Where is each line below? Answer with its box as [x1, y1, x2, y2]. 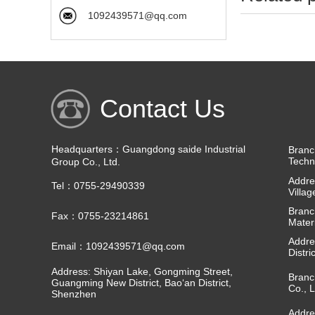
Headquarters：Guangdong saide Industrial [51, 143, 245, 155]
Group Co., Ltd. [51, 156, 120, 167]
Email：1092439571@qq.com [51, 240, 185, 252]
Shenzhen [51, 288, 96, 300]
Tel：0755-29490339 [51, 180, 145, 191]
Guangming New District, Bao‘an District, [51, 277, 231, 288]
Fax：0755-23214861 [51, 210, 149, 221]
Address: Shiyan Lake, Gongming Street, [51, 266, 233, 277]
